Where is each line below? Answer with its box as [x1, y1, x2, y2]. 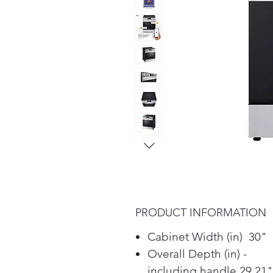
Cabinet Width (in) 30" [147, 230, 267, 244]
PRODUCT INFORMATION [135, 206, 266, 219]
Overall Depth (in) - [147, 247, 247, 261]
